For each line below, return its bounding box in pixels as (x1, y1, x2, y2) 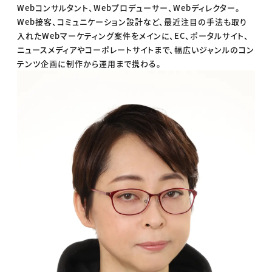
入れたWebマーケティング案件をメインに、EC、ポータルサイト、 (17, 30, 250, 42)
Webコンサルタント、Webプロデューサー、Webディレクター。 (17, 2, 241, 14)
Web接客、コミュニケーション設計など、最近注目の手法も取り (17, 16, 248, 28)
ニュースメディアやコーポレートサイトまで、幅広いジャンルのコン (17, 44, 255, 56)
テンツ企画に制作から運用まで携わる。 (17, 58, 162, 70)
